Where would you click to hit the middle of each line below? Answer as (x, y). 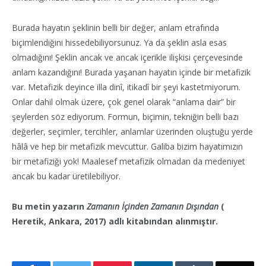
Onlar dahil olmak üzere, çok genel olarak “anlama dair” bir (124, 102)
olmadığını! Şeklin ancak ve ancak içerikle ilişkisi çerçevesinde (127, 57)
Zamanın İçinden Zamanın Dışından (153, 206)
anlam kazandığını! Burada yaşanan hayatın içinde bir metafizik (131, 72)
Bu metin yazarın (49, 206)
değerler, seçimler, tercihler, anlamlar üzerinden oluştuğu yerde (132, 131)
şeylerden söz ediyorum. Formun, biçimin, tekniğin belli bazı (125, 116)
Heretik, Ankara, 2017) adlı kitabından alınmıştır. (115, 221)
